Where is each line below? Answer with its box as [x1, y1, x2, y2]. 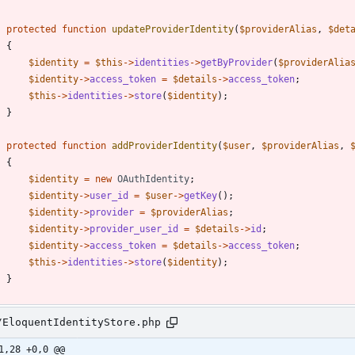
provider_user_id [90, 223, 178, 235]
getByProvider [200, 56, 273, 68]
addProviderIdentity [112, 139, 217, 151]
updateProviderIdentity [112, 23, 234, 35]
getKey [184, 189, 217, 201]
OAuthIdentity [117, 173, 189, 185]
